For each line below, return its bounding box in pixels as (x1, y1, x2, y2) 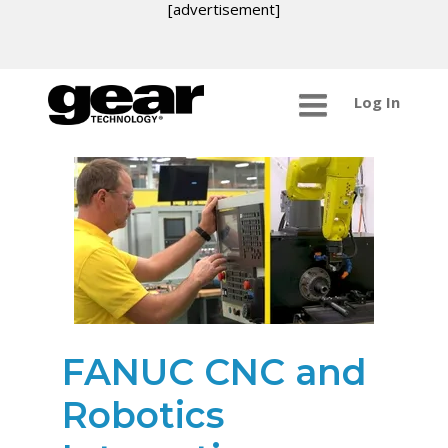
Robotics (62, 392, 225, 437)
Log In (353, 92, 400, 113)
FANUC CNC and (62, 349, 368, 394)
